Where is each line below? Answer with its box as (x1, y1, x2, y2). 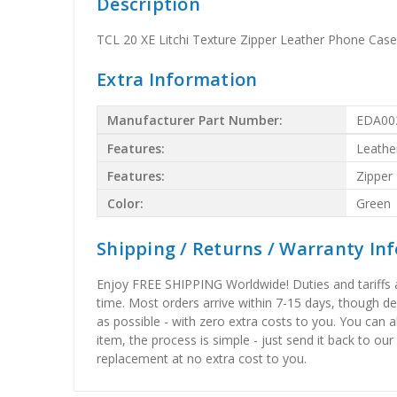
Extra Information (97, 67, 258, 92)
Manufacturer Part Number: (107, 111, 284, 128)
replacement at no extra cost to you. (97, 350, 307, 368)
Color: (107, 194, 144, 212)
